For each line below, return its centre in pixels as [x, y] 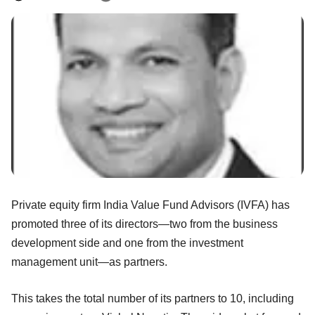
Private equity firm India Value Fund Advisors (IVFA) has [150, 205]
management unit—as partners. [89, 262]
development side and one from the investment [127, 243]
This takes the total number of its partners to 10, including [153, 298]
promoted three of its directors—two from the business [144, 224]
